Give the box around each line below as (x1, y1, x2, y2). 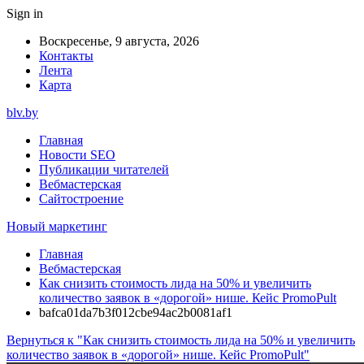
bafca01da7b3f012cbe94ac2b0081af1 (39, 305, 232, 319)
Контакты (39, 49, 93, 63)
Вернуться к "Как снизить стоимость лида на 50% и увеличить (6, 333, 355, 347)
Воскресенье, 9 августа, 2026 (39, 34, 199, 48)
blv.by (6, 106, 38, 119)
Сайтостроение (39, 192, 123, 206)
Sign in (6, 6, 43, 20)
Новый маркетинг (6, 219, 107, 233)
